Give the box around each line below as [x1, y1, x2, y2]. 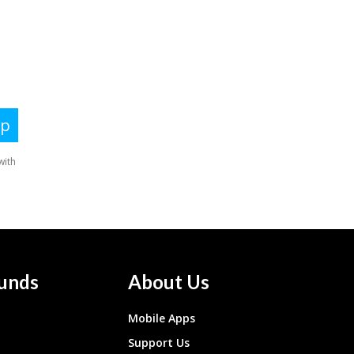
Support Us [128, 335, 190, 351]
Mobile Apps [128, 311, 196, 326]
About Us [128, 270, 210, 294]
